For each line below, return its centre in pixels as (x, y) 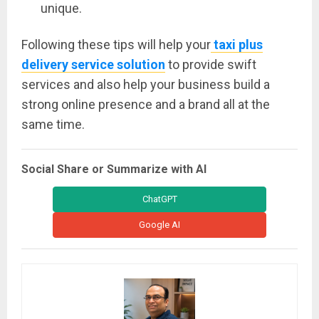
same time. (53, 125)
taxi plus (237, 45)
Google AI (159, 225)
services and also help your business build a (146, 85)
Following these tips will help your (116, 45)
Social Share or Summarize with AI (114, 169)
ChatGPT (159, 199)
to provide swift (211, 65)
